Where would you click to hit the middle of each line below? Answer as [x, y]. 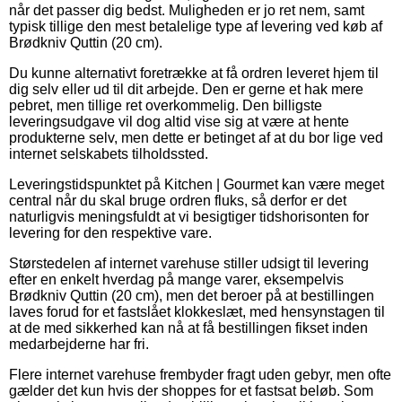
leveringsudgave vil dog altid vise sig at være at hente [179, 121]
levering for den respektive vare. [110, 232]
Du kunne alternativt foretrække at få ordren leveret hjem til [194, 73]
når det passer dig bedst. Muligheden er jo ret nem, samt [187, 10]
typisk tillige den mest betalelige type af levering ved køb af [196, 26]
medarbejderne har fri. [79, 344]
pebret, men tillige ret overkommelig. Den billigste [166, 105]
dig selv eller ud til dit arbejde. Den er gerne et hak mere [186, 89]
